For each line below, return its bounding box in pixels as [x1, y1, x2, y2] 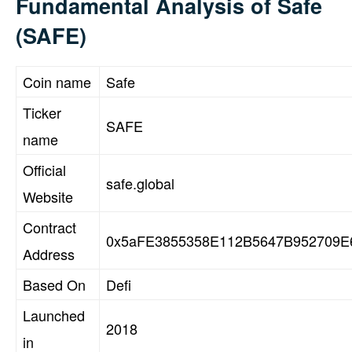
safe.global [106, 172, 174, 193]
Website [23, 185, 73, 207]
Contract [23, 216, 76, 237]
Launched [23, 304, 85, 325]
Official [23, 159, 66, 180]
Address [23, 243, 75, 264]
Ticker [23, 101, 61, 123]
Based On [23, 273, 86, 295]
